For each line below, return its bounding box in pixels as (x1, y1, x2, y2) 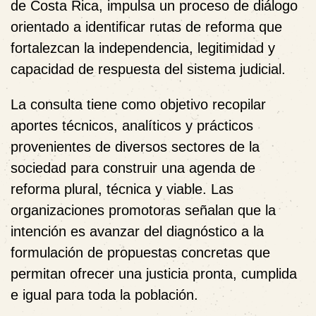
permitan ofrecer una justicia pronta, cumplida (11, 265, 297, 281)
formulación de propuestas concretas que (11, 244, 270, 260)
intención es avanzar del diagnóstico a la (11, 223, 264, 239)
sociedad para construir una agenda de (11, 159, 255, 176)
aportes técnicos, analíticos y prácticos (11, 117, 253, 133)
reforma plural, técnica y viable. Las (11, 181, 233, 197)
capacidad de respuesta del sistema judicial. (11, 61, 286, 77)
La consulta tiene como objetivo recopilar (11, 96, 266, 112)
